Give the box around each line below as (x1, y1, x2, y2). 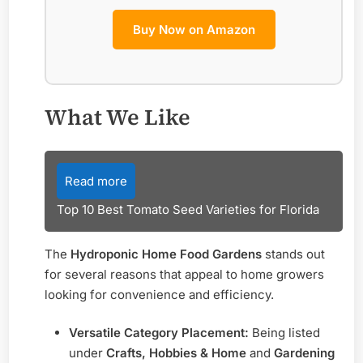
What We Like (45, 102, 190, 133)
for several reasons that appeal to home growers (45, 266, 324, 282)
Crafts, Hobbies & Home (106, 345, 246, 361)
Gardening (274, 345, 335, 361)
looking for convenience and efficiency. (45, 286, 274, 302)
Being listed (249, 325, 320, 341)
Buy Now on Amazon (132, 21, 255, 37)
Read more (65, 173, 127, 189)
